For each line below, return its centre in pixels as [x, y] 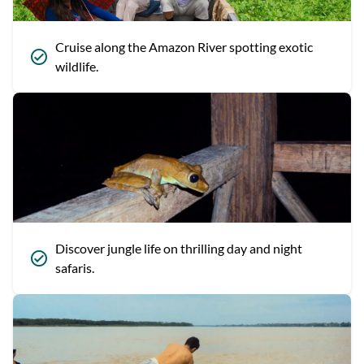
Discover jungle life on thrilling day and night [179, 248]
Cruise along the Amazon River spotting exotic [184, 47]
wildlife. [77, 66]
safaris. [75, 268]
